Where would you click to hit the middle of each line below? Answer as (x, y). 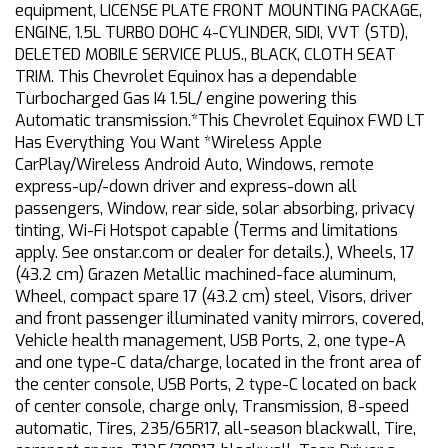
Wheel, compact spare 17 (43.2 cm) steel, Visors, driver (213, 297)
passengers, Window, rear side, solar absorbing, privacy (215, 209)
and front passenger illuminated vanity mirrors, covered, (219, 319)
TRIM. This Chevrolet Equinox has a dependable (186, 77)
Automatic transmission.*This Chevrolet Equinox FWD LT (220, 121)
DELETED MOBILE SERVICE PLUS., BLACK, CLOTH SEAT (205, 55)
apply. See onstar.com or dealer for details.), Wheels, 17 (214, 253)
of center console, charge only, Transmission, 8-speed (212, 407)
